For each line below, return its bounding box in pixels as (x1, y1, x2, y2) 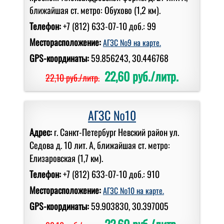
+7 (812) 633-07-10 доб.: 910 (63, 167, 159, 180)
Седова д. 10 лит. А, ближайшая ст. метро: (29, 138, 170, 151)
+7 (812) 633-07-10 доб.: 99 (63, 19, 156, 32)
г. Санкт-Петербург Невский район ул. (54, 125, 179, 138)
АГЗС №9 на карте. (103, 36, 161, 48)
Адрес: (29, 125, 54, 138)
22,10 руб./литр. (45, 70, 99, 84)
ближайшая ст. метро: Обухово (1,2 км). (29, 3, 160, 16)
